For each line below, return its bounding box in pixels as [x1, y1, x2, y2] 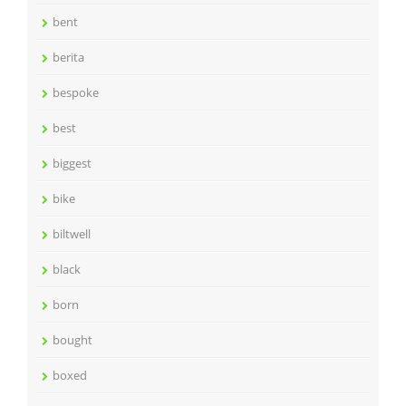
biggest [53, 155, 92, 171]
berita [53, 49, 84, 65]
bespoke [53, 84, 99, 101]
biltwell [53, 226, 91, 242]
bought [53, 332, 92, 348]
